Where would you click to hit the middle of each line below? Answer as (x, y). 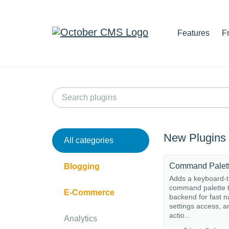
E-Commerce (89, 192)
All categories (89, 140)
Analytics (81, 219)
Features (193, 33)
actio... (180, 215)
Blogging (82, 166)
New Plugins (195, 138)
